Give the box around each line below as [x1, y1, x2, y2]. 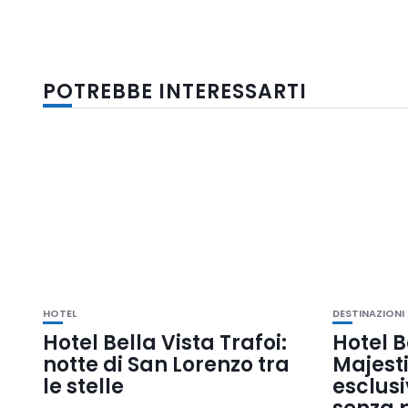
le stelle [43, 372, 124, 401]
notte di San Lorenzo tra [43, 350, 290, 379]
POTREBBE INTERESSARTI [43, 76, 307, 106]
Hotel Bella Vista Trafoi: [43, 328, 287, 357]
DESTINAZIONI [332, 305, 405, 321]
